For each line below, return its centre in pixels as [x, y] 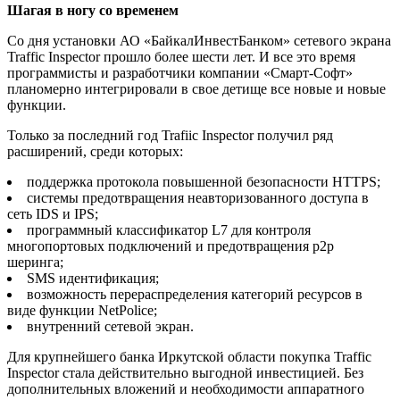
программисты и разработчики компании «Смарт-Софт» [180, 72]
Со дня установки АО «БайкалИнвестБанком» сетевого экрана [199, 40]
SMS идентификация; [93, 278]
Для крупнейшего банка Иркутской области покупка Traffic [189, 356]
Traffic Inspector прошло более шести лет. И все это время [181, 56]
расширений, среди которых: [95, 151]
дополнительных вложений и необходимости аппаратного [186, 388]
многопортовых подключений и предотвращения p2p [171, 246]
